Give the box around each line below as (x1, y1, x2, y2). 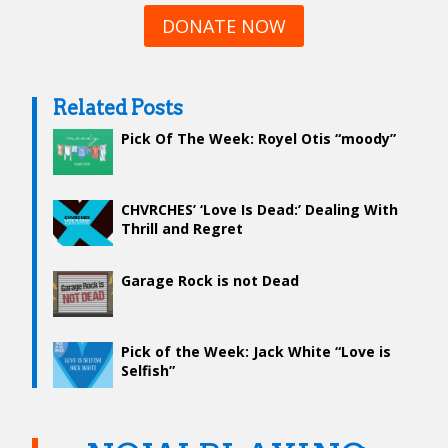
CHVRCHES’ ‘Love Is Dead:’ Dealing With (121, 200, 398, 220)
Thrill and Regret (121, 219, 243, 239)
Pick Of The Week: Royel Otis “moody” (121, 129, 396, 149)
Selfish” (121, 361, 175, 381)
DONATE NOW (162, 14, 286, 39)
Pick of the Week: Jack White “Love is (121, 342, 391, 362)
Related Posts (53, 96, 183, 121)
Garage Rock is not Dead (121, 271, 299, 291)
